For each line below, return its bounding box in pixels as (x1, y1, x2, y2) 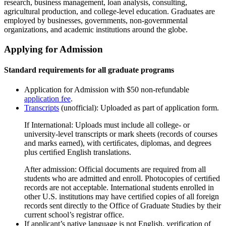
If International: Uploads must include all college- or (24, 121, 190, 130)
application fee (24, 94, 71, 103)
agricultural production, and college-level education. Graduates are (4, 7, 215, 16)
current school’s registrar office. (24, 210, 124, 219)
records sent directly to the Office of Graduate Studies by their (24, 201, 221, 210)
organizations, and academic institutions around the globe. (4, 25, 188, 34)
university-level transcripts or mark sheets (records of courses (24, 130, 217, 139)
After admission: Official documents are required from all (24, 165, 206, 174)
